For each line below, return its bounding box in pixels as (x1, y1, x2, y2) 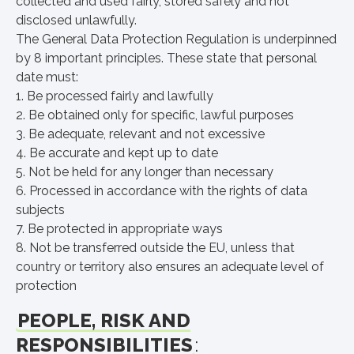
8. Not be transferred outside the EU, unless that (16, 240, 295, 255)
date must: (16, 70, 78, 85)
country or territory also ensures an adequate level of (16, 259, 324, 274)
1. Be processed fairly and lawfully (16, 88, 213, 104)
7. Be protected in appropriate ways (16, 221, 223, 236)
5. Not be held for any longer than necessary (16, 164, 273, 179)
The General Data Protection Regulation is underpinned (16, 32, 337, 47)
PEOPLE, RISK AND (17, 309, 190, 332)
